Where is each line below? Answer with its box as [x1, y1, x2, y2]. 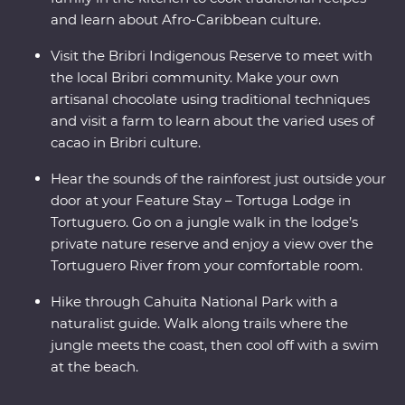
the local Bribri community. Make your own [51, 69, 339, 87]
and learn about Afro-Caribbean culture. [51, 11, 321, 29]
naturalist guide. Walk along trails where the [51, 315, 348, 333]
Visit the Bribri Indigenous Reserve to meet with [51, 47, 372, 65]
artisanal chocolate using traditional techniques [51, 90, 370, 108]
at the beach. [51, 358, 138, 376]
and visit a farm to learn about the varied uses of [51, 112, 374, 130]
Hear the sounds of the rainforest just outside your [51, 170, 386, 188]
